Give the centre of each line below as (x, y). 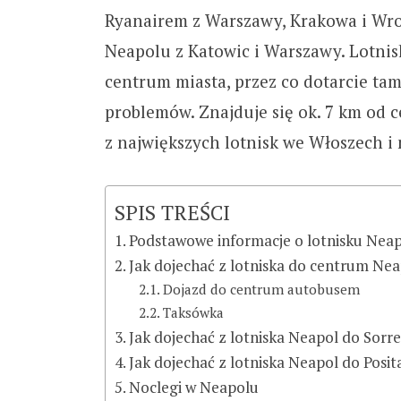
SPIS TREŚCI (172, 213)
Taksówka (194, 313)
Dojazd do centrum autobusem (262, 290)
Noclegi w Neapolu (194, 388)
